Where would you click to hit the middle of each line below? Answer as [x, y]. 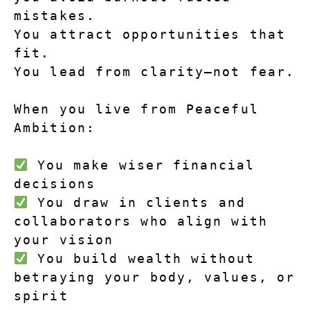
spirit [41, 296]
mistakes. [55, 16]
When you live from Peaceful [136, 109]
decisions [55, 184]
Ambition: [55, 128]
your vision [64, 240]
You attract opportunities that [150, 35]
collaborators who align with [141, 221]
